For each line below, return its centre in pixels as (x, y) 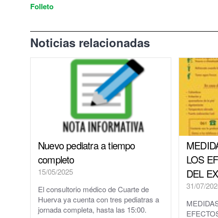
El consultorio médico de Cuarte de (93, 189)
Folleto (42, 7)
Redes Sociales (87, 35)
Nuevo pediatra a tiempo (87, 145)
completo (56, 159)
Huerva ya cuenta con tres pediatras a (99, 199)
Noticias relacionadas (90, 43)
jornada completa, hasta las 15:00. (92, 209)
